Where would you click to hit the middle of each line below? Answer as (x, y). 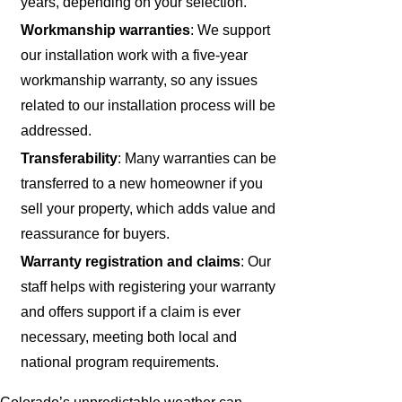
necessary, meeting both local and (129, 336)
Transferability (70, 158)
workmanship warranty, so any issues (140, 80)
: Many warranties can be (197, 158)
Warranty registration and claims (131, 261)
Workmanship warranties (106, 30)
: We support (231, 30)
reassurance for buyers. (96, 233)
